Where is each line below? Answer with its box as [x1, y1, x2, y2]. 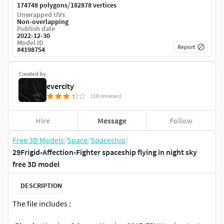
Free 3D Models [12, 135, 64, 145]
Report [177, 43, 195, 51]
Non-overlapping [17, 17, 68, 26]
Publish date [17, 24, 55, 33]
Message [97, 115, 126, 125]
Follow [169, 115, 193, 125]
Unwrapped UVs [17, 10, 65, 19]
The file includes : [12, 198, 71, 209]
